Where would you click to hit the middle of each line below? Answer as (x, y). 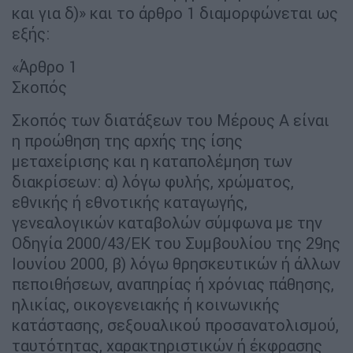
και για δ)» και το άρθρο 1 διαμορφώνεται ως (175, 13)
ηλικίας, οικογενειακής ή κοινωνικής (146, 304)
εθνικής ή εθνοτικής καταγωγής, (130, 202)
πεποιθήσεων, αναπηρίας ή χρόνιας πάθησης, (173, 284)
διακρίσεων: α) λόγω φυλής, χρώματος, (153, 181)
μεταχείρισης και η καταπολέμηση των (152, 161)
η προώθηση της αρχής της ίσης (127, 140)
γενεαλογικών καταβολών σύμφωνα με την (167, 222)
